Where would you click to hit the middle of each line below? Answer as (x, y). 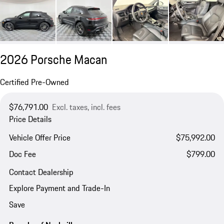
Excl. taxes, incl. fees (86, 107)
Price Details (30, 119)
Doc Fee (22, 154)
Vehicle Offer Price (39, 137)
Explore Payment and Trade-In (59, 188)
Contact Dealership (41, 172)
